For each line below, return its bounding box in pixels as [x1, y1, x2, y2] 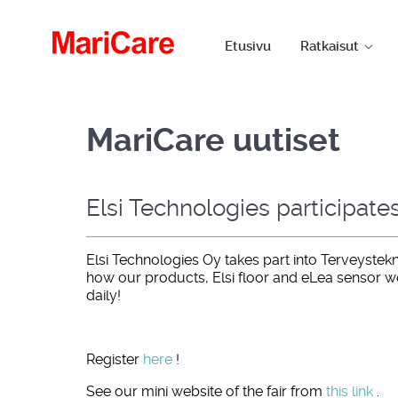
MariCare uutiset [86, 122, 340, 159]
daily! [86, 287, 121, 304]
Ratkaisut [299, 38, 359, 55]
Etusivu [225, 38, 272, 55]
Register [86, 351, 143, 368]
